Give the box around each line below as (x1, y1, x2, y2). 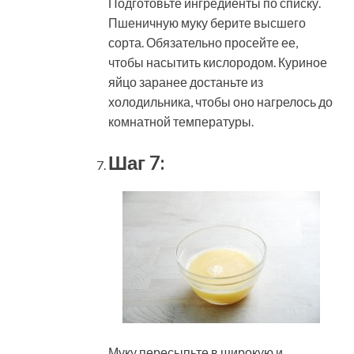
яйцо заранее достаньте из (108, 73, 263, 89)
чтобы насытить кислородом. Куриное (108, 54, 327, 70)
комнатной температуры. (108, 113, 254, 129)
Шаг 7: (108, 150, 164, 174)
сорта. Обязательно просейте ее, (108, 34, 298, 50)
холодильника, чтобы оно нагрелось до (108, 93, 333, 109)
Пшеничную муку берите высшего (108, 14, 306, 30)
